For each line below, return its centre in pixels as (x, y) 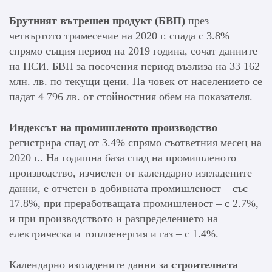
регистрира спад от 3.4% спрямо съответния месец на (135, 143)
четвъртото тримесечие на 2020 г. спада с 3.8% (119, 36)
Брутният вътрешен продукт (80, 21)
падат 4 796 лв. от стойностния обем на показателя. (131, 97)
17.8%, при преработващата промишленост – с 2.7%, (134, 204)
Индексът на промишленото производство (113, 128)
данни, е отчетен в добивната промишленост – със (128, 189)
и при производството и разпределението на (114, 219)
